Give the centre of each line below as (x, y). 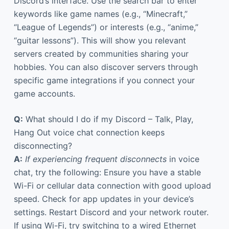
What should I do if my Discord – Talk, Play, (108, 119)
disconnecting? (43, 145)
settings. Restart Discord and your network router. (111, 212)
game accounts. (44, 93)
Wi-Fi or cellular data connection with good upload (112, 185)
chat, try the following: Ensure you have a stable (107, 172)
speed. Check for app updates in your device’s (104, 199)
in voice (183, 159)
